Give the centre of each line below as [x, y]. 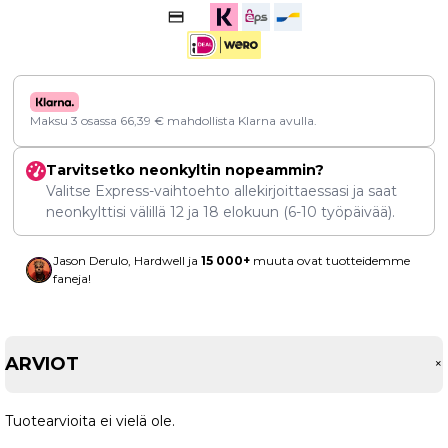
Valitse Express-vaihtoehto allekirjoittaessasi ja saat [221, 191]
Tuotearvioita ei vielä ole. [90, 421]
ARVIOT [42, 364]
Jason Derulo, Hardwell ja [127, 261]
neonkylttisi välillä [108, 212]
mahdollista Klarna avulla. [240, 121]
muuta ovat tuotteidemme [330, 261]
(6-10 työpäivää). [337, 212]
